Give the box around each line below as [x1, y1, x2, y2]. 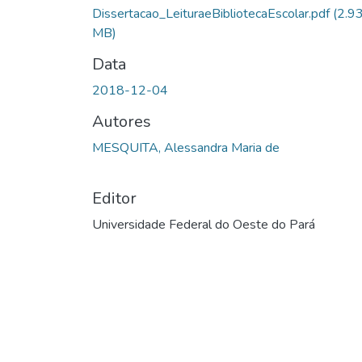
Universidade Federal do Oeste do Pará [92, 215, 315, 234]
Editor [92, 187, 137, 209]
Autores [92, 110, 151, 133]
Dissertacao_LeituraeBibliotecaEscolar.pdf [92, 4, 333, 23]
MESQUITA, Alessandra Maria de [92, 138, 280, 157]
